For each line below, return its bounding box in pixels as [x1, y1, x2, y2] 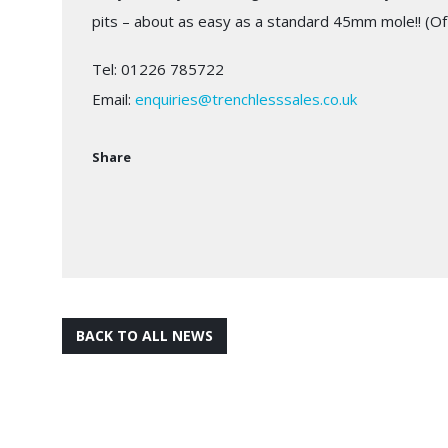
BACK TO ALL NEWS [76, 325, 213, 345]
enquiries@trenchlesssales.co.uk [135, 88, 357, 109]
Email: [92, 88, 135, 109]
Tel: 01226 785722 [92, 58, 224, 79]
